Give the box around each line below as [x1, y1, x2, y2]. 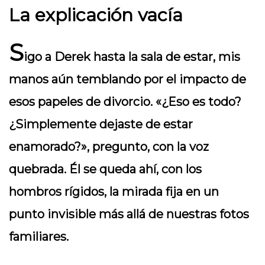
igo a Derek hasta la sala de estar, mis [24, 50, 240, 64]
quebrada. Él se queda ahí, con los [9, 162, 202, 176]
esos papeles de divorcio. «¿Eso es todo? [9, 95, 241, 109]
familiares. [9, 230, 69, 244]
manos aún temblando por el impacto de [9, 72, 246, 86]
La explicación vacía [9, 4, 183, 26]
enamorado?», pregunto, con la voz [9, 140, 209, 154]
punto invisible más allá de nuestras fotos [9, 207, 249, 221]
